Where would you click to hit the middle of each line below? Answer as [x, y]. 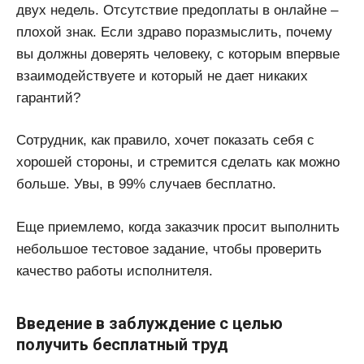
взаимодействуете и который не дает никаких [162, 76]
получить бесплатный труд [122, 344]
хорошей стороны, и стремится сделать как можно [178, 162]
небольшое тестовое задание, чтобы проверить [169, 249]
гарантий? [48, 97]
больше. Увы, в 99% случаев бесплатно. [146, 184]
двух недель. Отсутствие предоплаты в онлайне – [177, 10]
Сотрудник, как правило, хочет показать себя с [165, 141]
